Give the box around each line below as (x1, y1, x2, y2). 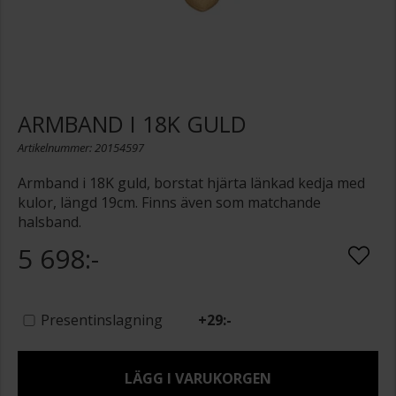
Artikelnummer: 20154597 (18, 140, 144, 156)
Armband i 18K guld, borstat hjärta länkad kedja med (18, 173, 365, 194)
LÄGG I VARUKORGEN (125, 369, 271, 389)
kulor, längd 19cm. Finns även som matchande (18, 193, 321, 213)
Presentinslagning (40, 310, 163, 331)
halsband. (18, 212, 81, 232)
